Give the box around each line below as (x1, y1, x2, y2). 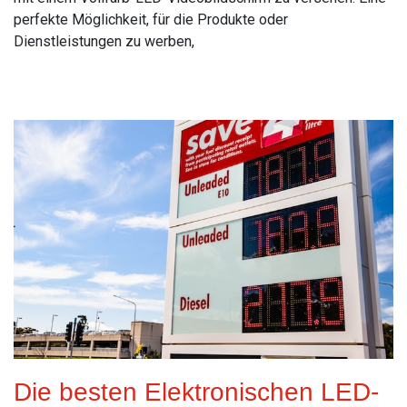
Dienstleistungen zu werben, (14, 32, 194, 50)
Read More (14, 72, 84, 90)
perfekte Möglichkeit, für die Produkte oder (14, 10, 288, 28)
